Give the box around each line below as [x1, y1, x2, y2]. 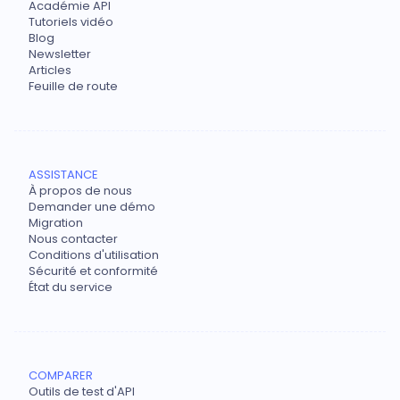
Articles [29, 62, 71, 79]
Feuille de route [29, 78, 118, 96]
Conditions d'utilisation [29, 246, 159, 264]
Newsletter [29, 46, 91, 63]
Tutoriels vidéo [29, 13, 113, 31]
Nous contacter [29, 230, 118, 248]
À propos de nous [29, 182, 132, 200]
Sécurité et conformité [29, 262, 158, 280]
